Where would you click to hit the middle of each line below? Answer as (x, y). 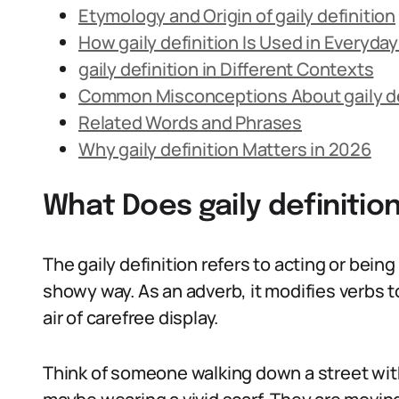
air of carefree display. (131, 318)
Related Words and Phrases (190, 122)
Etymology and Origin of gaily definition (237, 16)
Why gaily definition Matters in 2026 (225, 149)
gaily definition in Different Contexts (226, 69)
